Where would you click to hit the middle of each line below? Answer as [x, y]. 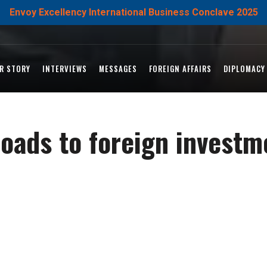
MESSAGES [118, 69]
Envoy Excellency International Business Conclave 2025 [133, 12]
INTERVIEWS [65, 69]
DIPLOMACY [244, 69]
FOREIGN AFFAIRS [180, 69]
